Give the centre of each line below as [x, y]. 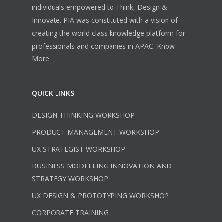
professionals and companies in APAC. [94, 46]
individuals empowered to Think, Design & [99, 7]
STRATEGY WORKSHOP [70, 179]
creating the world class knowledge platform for [109, 33]
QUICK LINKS [53, 93]
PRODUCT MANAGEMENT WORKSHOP [95, 132]
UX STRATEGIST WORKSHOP [79, 149]
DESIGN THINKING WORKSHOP [83, 115]
